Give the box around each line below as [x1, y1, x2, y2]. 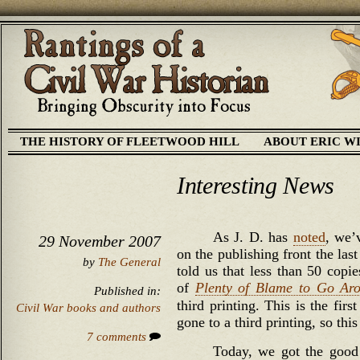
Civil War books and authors [16, 301, 161, 314]
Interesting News [177, 172, 335, 198]
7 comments [87, 330, 149, 343]
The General [98, 256, 161, 268]
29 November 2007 [39, 233, 161, 250]
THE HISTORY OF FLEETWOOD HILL [20, 135, 239, 148]
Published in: [94, 284, 161, 297]
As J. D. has [213, 229, 293, 245]
